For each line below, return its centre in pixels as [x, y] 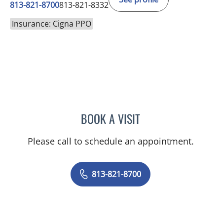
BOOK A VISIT [110, 119]
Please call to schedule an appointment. [110, 141]
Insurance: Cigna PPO [52, 24]
